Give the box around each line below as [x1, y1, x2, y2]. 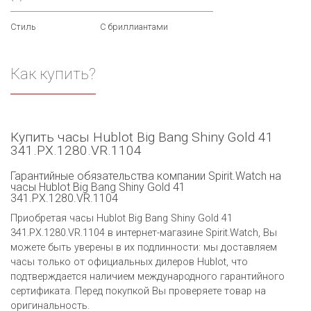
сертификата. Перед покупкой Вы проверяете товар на [10, 285, 266, 297]
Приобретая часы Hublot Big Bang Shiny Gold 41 [10, 212, 233, 224]
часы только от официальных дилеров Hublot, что [10, 255, 248, 268]
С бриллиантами [100, 22, 168, 33]
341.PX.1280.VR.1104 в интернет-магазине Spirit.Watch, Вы [10, 226, 277, 239]
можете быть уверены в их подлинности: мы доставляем [10, 241, 277, 253]
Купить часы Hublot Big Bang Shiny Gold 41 [10, 128, 274, 145]
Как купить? [10, 65, 96, 83]
